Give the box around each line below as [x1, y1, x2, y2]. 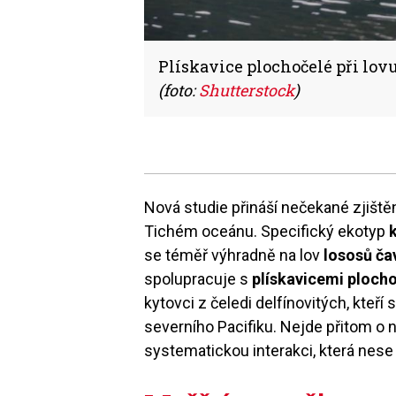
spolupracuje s [144, 269, 253, 288]
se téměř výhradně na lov [144, 245, 324, 264]
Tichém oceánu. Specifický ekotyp [144, 221, 390, 240]
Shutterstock [199, 79, 294, 101]
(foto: [158, 79, 199, 101]
